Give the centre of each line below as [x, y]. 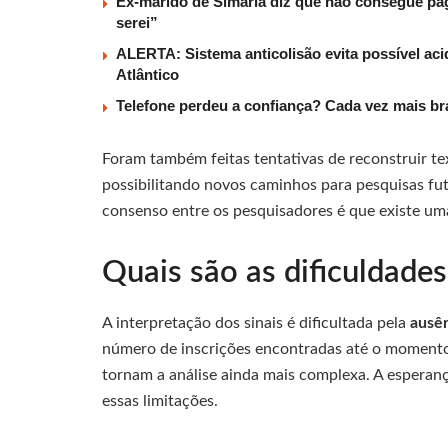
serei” [137, 23]
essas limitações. [160, 401]
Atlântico [147, 75]
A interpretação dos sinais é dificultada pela [256, 323]
